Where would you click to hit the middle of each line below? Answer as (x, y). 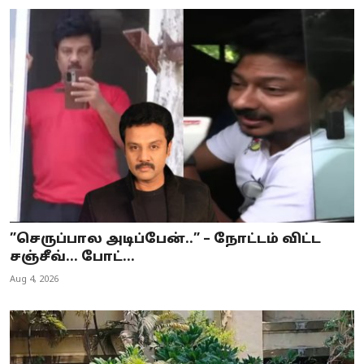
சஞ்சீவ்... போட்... (72, 257)
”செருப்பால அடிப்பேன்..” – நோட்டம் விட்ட (165, 239)
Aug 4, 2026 (34, 279)
